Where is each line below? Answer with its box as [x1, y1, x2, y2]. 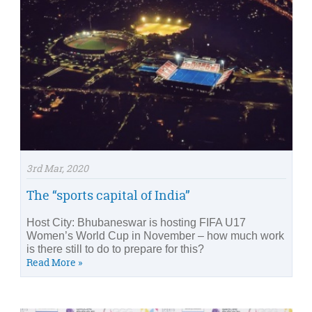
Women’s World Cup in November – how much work [26, 229, 284, 242]
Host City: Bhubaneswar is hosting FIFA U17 [26, 216, 246, 228]
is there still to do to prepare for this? [26, 242, 204, 255]
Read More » [26, 255, 82, 269]
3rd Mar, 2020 [26, 161, 88, 175]
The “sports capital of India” [26, 186, 190, 204]
